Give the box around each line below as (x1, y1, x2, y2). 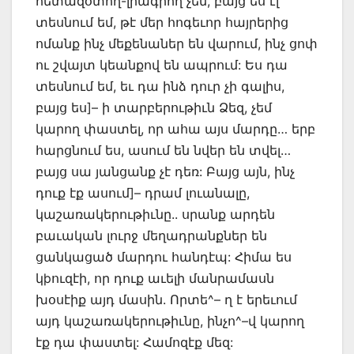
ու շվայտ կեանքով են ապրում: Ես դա (36, 57, 288, 73)
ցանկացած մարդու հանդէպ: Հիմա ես (36, 249, 292, 265)
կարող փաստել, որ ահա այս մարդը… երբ (36, 121, 315, 137)
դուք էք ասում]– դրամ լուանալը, (36, 185, 250, 201)
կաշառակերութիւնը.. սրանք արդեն (36, 206, 275, 223)
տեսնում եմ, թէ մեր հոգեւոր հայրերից (36, 14, 288, 31)
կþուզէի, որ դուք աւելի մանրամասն (36, 270, 274, 287)
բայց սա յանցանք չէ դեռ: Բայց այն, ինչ (36, 164, 295, 180)
